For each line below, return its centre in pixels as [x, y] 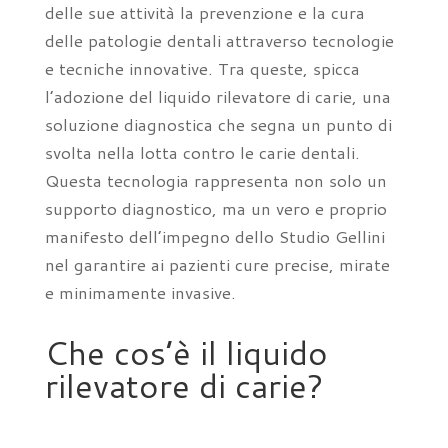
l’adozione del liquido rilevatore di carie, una [217, 96]
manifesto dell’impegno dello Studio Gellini [214, 236]
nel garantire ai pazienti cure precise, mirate [217, 264]
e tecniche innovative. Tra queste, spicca [202, 68]
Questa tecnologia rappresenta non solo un [215, 180]
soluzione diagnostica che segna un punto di [218, 124]
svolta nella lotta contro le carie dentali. [202, 152]
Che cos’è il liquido [186, 352]
